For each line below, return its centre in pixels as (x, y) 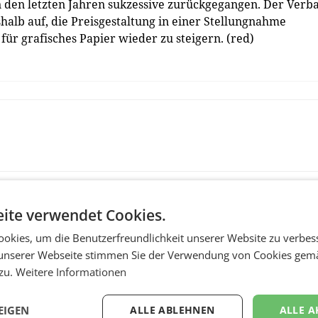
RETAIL (216, 308)
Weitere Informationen (71, 272)
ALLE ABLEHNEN (172, 310)
